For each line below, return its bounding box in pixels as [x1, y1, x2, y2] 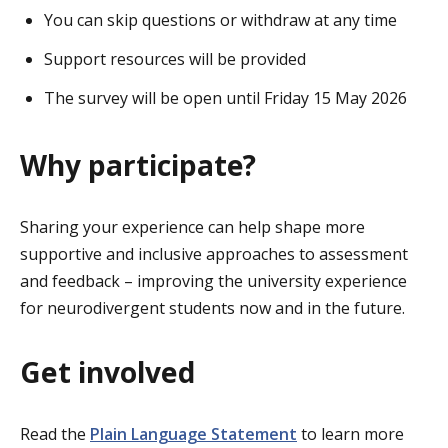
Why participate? [20, 146, 256, 185]
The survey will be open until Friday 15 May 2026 [44, 87, 407, 110]
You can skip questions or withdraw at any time [44, 9, 397, 32]
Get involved [20, 352, 195, 391]
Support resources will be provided [44, 48, 306, 71]
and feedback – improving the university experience [20, 270, 407, 293]
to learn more [297, 422, 404, 445]
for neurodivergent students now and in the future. [20, 297, 405, 320]
